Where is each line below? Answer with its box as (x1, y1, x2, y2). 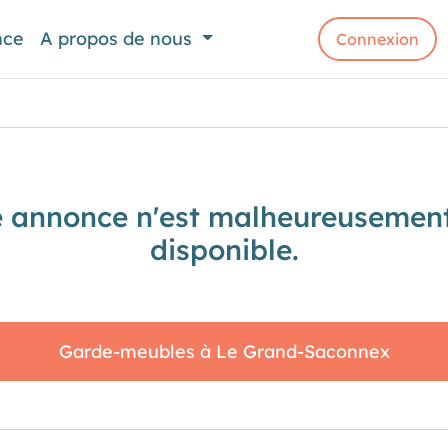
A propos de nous (40, 27, 198, 50)
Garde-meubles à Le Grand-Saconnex (58, 340, 390, 363)
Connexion (336, 29, 420, 49)
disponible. (149, 232, 299, 267)
